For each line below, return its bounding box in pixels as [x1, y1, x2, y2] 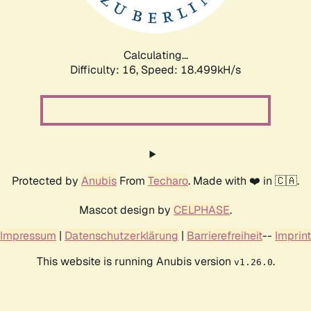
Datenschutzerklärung [65, 228, 178, 243]
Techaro [148, 173, 188, 188]
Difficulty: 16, [70, 62, 141, 77]
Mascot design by [79, 202, 174, 217]
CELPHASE [174, 202, 230, 217]
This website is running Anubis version [36, 253, 234, 269]
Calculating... [123, 47, 188, 62]
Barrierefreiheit [187, 228, 262, 243]
